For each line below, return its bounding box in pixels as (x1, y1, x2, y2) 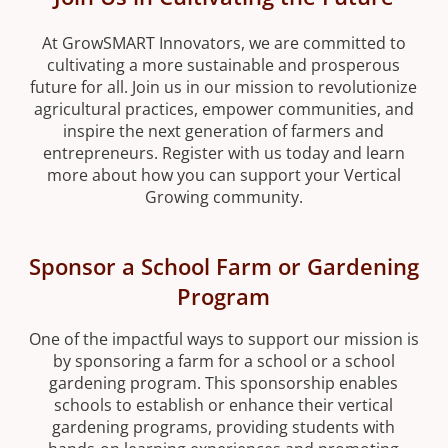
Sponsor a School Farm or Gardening (28, 251, 419, 281)
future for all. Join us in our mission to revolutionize (30, 76, 418, 98)
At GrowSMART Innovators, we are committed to (41, 32, 406, 54)
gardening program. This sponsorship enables (49, 371, 399, 394)
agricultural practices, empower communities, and (33, 98, 414, 120)
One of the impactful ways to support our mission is (28, 327, 419, 350)
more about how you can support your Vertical (46, 164, 401, 186)
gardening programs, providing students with (52, 415, 396, 438)
